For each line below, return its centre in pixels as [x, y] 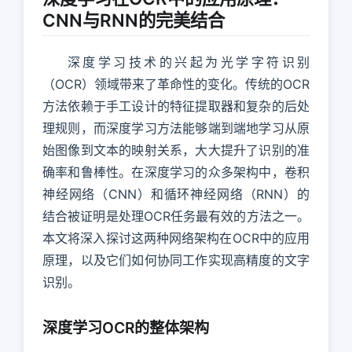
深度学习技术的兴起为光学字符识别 [189, 62]
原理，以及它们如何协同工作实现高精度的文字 [176, 260]
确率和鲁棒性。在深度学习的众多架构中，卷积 [176, 172]
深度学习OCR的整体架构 [126, 327]
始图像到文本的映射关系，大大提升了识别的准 [176, 150]
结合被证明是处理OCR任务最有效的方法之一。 [176, 216]
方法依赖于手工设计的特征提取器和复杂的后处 [176, 106]
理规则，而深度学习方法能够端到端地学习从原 [176, 128]
